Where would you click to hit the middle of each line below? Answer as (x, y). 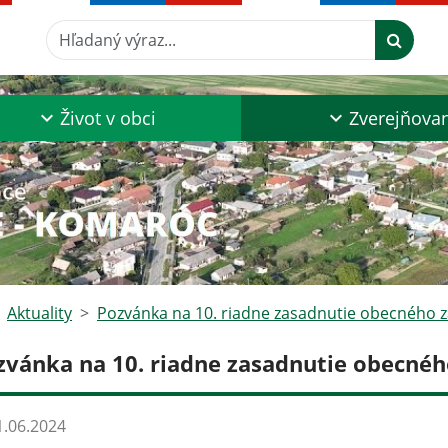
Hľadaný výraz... (103, 31)
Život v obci (107, 118)
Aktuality (39, 313)
